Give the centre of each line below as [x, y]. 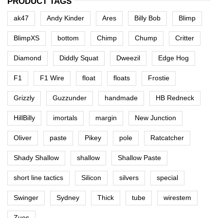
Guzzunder [70, 98]
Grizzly [24, 98]
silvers [129, 178]
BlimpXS [27, 38]
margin [106, 118]
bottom [68, 38]
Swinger [26, 198]
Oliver [23, 138]
